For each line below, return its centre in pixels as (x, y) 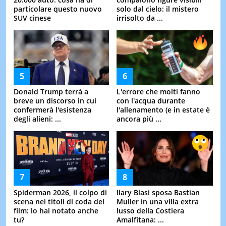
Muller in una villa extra (158, 202)
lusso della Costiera (150, 211)
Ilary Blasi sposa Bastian (158, 193)
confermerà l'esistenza (52, 110)
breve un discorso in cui (55, 101)
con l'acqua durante (151, 101)
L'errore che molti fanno (158, 92)
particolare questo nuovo (58, 9)
